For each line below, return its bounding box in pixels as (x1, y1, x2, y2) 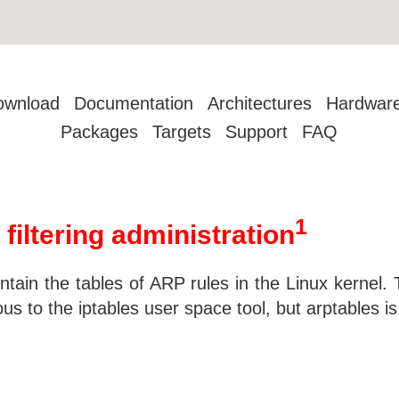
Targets (152, 122, 212, 142)
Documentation (74, 94, 194, 113)
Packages (61, 122, 139, 142)
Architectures (208, 94, 313, 113)
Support (225, 122, 289, 142)
